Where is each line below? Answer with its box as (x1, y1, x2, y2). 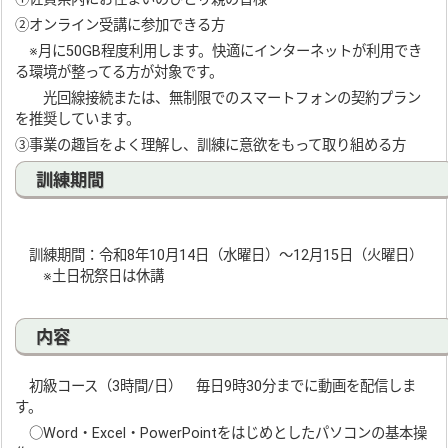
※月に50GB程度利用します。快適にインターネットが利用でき (15, 43, 423, 60)
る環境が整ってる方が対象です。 (15, 64, 224, 81)
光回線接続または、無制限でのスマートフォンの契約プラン (15, 90, 422, 107)
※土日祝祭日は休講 (15, 268, 165, 285)
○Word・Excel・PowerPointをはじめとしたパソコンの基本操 (15, 425, 428, 442)
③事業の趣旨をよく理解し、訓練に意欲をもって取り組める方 (15, 137, 407, 154)
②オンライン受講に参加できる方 (15, 17, 226, 34)
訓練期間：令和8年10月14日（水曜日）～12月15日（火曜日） (15, 247, 424, 264)
